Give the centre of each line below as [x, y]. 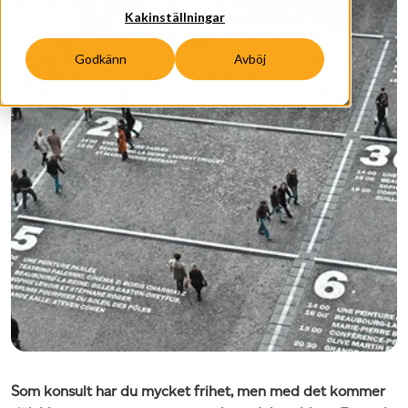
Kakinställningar [175, 17]
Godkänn [100, 59]
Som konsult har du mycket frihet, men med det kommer [198, 391]
